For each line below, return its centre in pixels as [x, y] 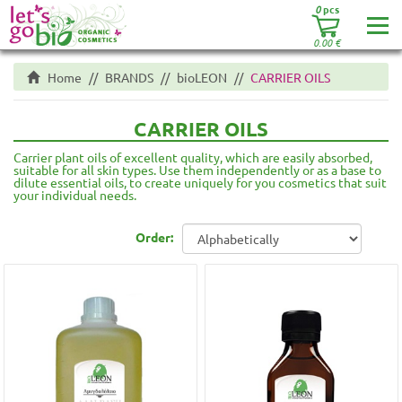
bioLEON [202, 77]
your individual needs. [75, 195]
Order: [154, 237]
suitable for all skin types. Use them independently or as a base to [197, 170]
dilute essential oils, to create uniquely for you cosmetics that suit [200, 182]
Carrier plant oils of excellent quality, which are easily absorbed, [193, 157]
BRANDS [129, 77]
